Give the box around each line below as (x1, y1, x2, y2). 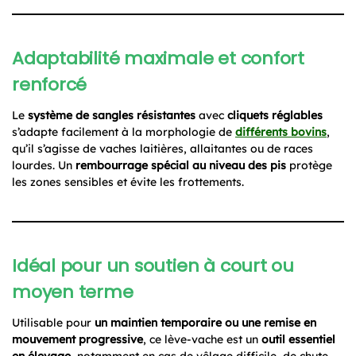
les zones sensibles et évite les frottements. (12, 174, 244, 189)
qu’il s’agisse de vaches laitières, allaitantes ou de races (12, 141, 313, 156)
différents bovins (235, 124, 327, 139)
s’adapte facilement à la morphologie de (12, 124, 235, 139)
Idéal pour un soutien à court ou (12, 253, 294, 278)
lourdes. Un (12, 157, 75, 172)
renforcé (12, 72, 87, 97)
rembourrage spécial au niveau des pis (75, 157, 286, 172)
